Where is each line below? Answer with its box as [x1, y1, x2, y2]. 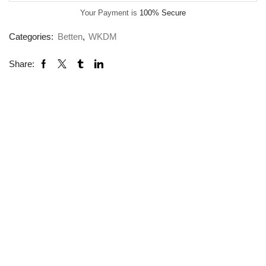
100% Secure [140, 8, 186, 18]
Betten [58, 31, 83, 42]
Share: [9, 59, 34, 69]
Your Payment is [80, 8, 140, 18]
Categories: [9, 31, 56, 42]
